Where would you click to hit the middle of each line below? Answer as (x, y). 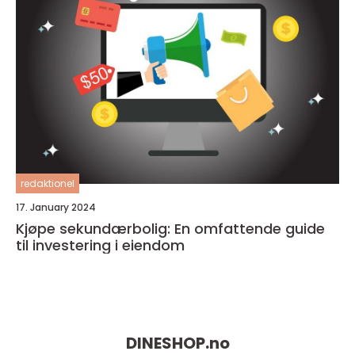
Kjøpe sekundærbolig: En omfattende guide (170, 228)
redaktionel (48, 183)
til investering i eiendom (100, 245)
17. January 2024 (56, 207)
